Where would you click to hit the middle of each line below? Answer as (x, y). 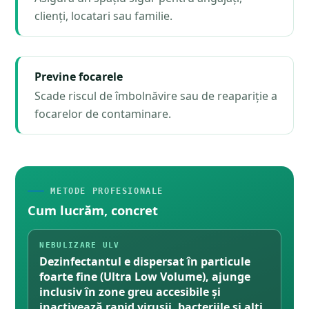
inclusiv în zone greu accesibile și (130, 291)
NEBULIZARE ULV (80, 245)
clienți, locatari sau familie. (104, 16)
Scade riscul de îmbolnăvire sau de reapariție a (156, 96)
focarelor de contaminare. (103, 113)
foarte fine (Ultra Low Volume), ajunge (145, 276)
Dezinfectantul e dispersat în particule (145, 261)
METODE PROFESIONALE (107, 191)
